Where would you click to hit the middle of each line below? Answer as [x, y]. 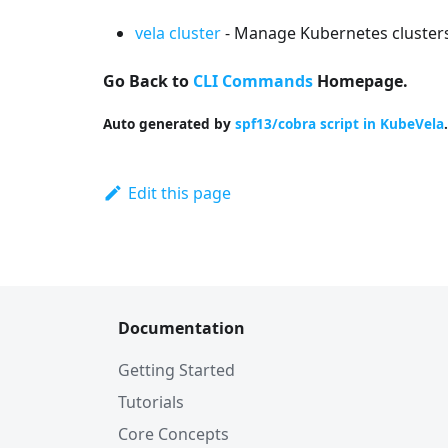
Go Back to [148, 81]
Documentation [181, 328]
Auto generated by [169, 123]
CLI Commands [253, 81]
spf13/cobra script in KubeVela [339, 123]
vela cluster [178, 33]
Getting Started [176, 370]
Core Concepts [173, 434]
